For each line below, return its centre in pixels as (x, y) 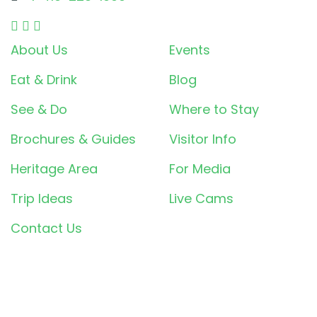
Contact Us (46, 229)
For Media (200, 169)
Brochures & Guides (73, 139)
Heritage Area (54, 169)
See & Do (39, 110)
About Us (39, 50)
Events (190, 50)
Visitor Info (203, 139)
